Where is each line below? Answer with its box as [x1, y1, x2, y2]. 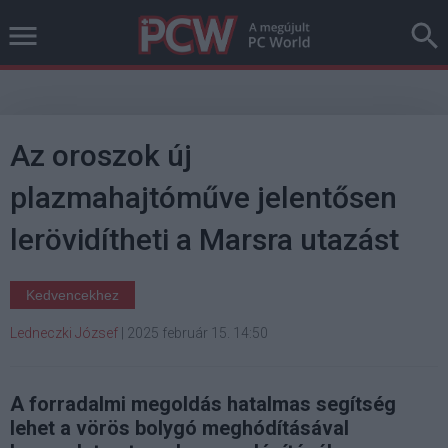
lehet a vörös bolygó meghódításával [10, 416, 349, 440]
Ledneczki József [10, 325, 118, 341]
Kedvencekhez [26, 287, 119, 303]
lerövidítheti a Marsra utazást [10, 222, 399, 257]
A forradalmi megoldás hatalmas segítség [10, 392, 396, 416]
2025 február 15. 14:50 [127, 325, 268, 341]
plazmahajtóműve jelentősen [10, 180, 397, 215]
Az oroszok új [10, 138, 192, 173]
